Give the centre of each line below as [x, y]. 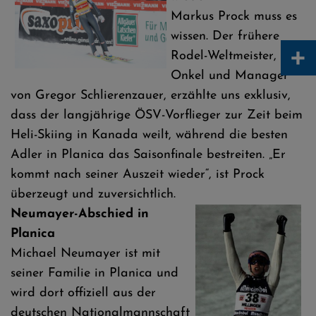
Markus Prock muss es [234, 17]
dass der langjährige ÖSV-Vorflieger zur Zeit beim [157, 115]
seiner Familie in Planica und [95, 273]
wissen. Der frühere [225, 36]
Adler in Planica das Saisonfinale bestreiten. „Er [148, 155]
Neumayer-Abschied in [80, 214]
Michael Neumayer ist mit [85, 254]
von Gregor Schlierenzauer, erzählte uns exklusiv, [151, 96]
